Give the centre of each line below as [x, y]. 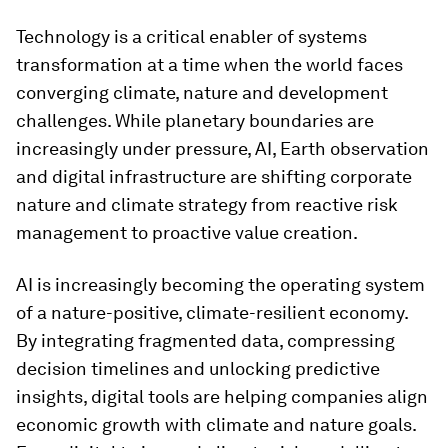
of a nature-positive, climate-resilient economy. [212, 312]
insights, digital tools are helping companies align [222, 396]
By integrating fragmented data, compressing [205, 340]
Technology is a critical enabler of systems [191, 36]
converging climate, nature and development [202, 92]
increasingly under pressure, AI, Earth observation [222, 148]
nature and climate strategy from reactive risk [207, 204]
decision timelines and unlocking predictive [198, 368]
